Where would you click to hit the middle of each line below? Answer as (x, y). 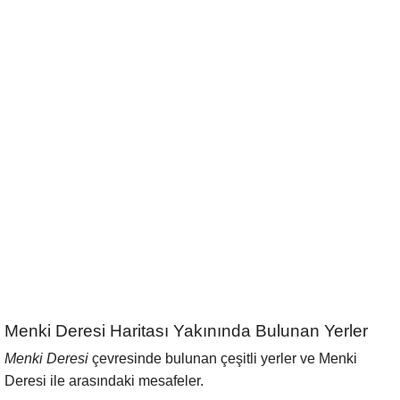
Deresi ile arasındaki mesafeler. (104, 381)
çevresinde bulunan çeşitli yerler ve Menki (223, 358)
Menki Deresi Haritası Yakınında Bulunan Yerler (186, 331)
